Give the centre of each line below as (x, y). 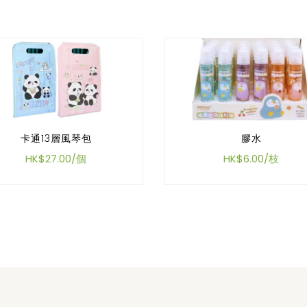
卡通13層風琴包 (56, 138)
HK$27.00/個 (56, 158)
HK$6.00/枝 (251, 158)
